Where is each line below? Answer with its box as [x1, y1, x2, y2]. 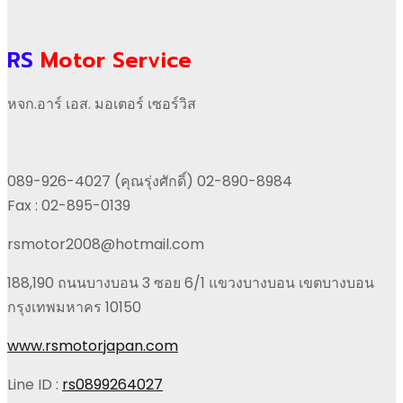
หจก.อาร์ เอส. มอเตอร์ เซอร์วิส [7, 93, 196, 114]
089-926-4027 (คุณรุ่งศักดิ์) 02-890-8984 [7, 170, 292, 192]
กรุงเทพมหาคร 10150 [7, 296, 141, 318]
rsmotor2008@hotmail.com [7, 233, 204, 255]
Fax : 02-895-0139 [7, 194, 130, 216]
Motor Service [33, 43, 192, 76]
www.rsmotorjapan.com [7, 335, 178, 356]
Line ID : [7, 373, 62, 395]
